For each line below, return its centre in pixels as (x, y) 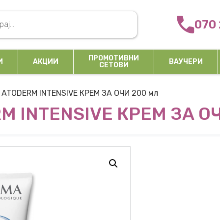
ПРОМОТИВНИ (114, 58)
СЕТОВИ (114, 65)
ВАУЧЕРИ (186, 61)
